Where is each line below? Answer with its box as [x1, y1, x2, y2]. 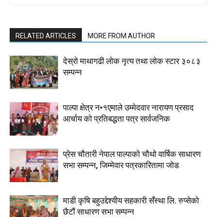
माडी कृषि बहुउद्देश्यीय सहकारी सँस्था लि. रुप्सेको [63, 196, 199, 206]
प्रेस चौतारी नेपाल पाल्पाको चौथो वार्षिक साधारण [63, 149, 201, 159]
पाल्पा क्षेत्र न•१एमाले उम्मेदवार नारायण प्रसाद [63, 103, 194, 113]
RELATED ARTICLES [15, 32, 76, 40]
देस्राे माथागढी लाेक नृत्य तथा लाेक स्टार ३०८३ [63, 56, 201, 66]
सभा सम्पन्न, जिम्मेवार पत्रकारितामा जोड [63, 160, 179, 170]
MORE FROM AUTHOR [88, 32, 155, 40]
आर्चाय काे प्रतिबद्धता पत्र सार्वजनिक [63, 114, 170, 124]
